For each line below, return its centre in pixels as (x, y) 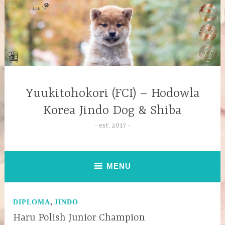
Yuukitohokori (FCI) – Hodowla (113, 93)
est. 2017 (113, 125)
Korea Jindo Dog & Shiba (113, 110)
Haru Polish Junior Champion (79, 217)
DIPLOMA (32, 202)
